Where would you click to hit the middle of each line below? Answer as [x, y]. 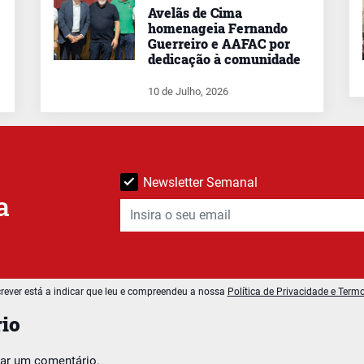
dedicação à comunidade [224, 58]
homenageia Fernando [218, 28]
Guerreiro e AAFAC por [219, 43]
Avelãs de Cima [195, 12]
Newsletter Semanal [200, 182]
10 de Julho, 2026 [188, 91]
